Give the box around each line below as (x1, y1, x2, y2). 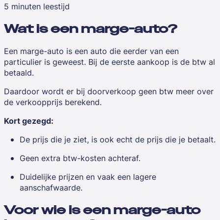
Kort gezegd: (4, 115, 54, 126)
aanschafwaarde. (20, 182, 82, 193)
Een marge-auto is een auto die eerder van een (4, 45, 179, 56)
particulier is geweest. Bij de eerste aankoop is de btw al (4, 56, 215, 67)
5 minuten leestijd (4, 1, 70, 12)
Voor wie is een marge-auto (4, 202, 200, 217)
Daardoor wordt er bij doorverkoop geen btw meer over (4, 85, 214, 97)
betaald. (4, 67, 34, 78)
